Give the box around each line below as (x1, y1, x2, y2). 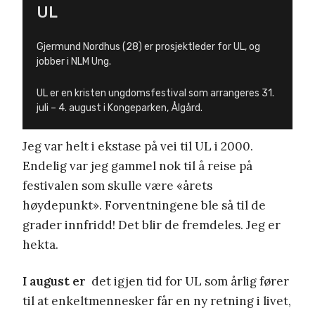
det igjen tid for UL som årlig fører (86, 273, 289, 289)
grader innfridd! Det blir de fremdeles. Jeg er (22, 217, 281, 233)
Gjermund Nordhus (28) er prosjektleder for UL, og (37, 40, 260, 53)
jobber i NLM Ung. (37, 55, 111, 67)
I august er (22, 273, 86, 289)
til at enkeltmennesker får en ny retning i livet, (22, 292, 291, 309)
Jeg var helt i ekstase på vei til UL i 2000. (22, 138, 253, 154)
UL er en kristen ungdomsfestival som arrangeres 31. (37, 86, 274, 99)
